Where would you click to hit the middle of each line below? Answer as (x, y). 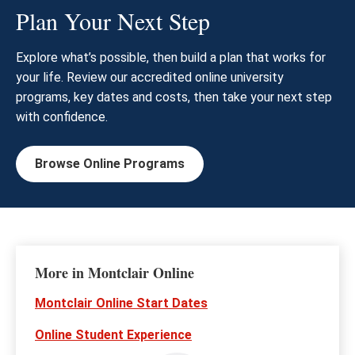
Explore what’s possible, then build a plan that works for (171, 58)
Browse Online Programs (110, 164)
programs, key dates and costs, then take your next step (174, 97)
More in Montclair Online (115, 273)
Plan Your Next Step (113, 21)
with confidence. (63, 117)
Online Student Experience (113, 335)
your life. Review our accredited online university (150, 78)
